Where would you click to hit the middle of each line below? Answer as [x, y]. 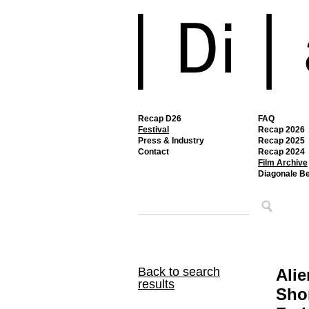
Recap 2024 [281, 152]
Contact [153, 152]
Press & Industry [171, 141]
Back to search [179, 272]
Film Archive [283, 163]
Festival [153, 130]
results [156, 284]
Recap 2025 [281, 141]
